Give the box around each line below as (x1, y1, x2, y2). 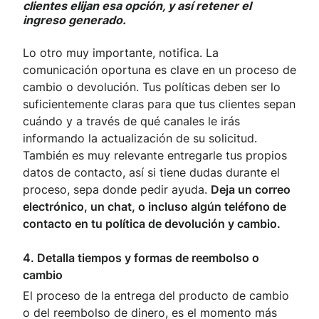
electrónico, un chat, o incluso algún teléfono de (23, 199, 286, 214)
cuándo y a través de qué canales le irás (23, 114, 240, 129)
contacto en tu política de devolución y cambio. (23, 216, 281, 231)
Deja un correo (211, 182, 291, 197)
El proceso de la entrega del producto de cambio (23, 288, 289, 303)
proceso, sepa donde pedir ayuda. (23, 182, 211, 197)
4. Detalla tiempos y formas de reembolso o (23, 251, 259, 266)
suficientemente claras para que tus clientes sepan (23, 97, 296, 112)
